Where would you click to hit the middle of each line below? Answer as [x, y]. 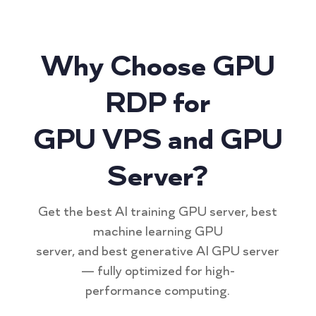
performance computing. [158, 290]
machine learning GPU [158, 231]
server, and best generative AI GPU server [158, 251]
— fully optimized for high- [158, 271]
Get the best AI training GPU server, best [158, 211]
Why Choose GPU [158, 66]
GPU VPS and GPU [158, 139]
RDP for [158, 103]
